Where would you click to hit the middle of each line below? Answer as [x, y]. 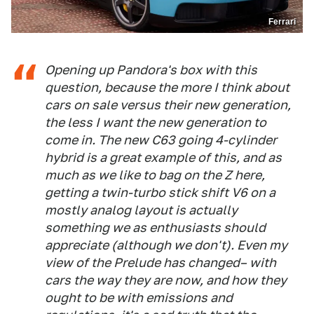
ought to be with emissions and [139, 297]
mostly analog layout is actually [141, 210]
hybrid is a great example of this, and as [163, 157]
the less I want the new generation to [156, 122]
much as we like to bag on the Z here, [155, 175]
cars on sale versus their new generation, [168, 104]
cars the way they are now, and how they [166, 280]
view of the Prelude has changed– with [161, 262]
